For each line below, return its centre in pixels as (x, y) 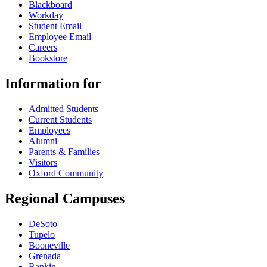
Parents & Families (64, 151)
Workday (46, 15)
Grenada (45, 256)
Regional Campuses (65, 198)
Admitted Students (63, 108)
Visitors (43, 162)
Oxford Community (66, 173)
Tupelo (42, 234)
